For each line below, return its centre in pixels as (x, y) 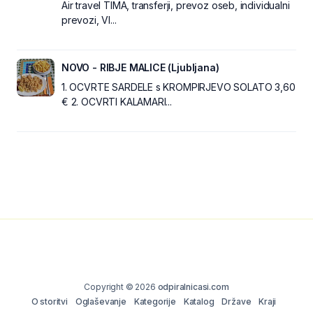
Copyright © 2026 (121, 286)
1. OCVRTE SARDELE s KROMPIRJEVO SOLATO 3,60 (179, 87)
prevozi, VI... (89, 20)
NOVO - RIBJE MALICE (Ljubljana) (140, 67)
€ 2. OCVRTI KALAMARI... (117, 101)
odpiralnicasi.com (193, 286)
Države (236, 301)
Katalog (199, 301)
